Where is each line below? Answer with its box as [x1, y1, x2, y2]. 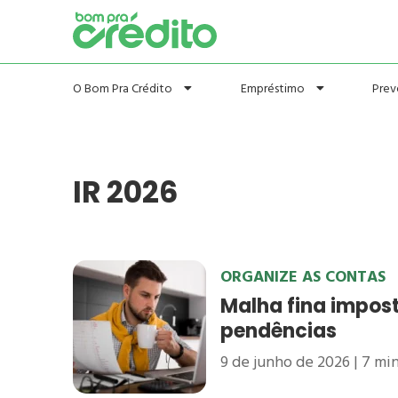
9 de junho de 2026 [220, 349, 350, 375]
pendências [220, 317, 337, 345]
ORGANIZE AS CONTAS [220, 264, 386, 290]
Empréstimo [240, 78, 307, 99]
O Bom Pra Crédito [73, 78, 175, 99]
